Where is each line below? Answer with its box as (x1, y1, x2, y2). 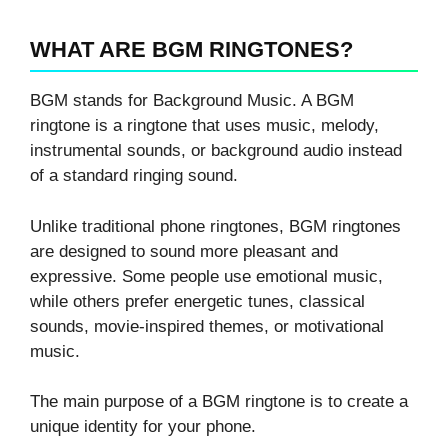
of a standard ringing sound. (30, 166, 238, 186)
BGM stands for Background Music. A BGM (30, 91, 354, 111)
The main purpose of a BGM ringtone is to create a (30, 392, 408, 412)
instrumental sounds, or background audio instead (30, 141, 402, 161)
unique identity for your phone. (30, 417, 256, 437)
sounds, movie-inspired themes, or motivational (30, 316, 384, 336)
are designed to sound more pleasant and (30, 241, 338, 261)
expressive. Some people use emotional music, (30, 266, 383, 286)
